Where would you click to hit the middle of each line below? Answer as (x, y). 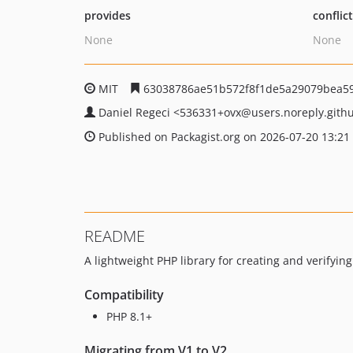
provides (108, 15)
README (115, 236)
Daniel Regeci (136, 112)
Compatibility (124, 295)
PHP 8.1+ (129, 316)
